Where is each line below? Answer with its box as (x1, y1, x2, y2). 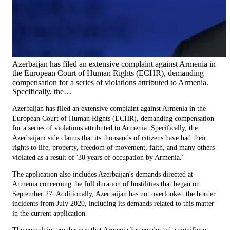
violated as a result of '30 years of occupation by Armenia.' (12, 153, 183, 161)
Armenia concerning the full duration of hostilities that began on (12, 180, 200, 188)
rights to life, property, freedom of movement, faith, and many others (12, 143, 215, 151)
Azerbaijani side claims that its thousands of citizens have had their (12, 133, 206, 142)
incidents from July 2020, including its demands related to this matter (12, 199, 214, 207)
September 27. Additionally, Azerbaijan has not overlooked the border (12, 189, 216, 198)
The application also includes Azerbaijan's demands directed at (12, 170, 193, 178)
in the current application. (12, 209, 87, 217)
